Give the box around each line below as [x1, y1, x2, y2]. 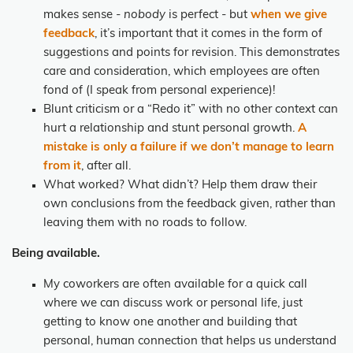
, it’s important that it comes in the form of [95, 28, 322, 41]
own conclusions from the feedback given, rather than [43, 199, 336, 211]
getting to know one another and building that [43, 317, 297, 329]
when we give [251, 9, 327, 22]
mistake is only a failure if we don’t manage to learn [43, 142, 334, 154]
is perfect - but [169, 9, 251, 22]
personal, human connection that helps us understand [43, 336, 336, 348]
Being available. [12, 248, 103, 261]
